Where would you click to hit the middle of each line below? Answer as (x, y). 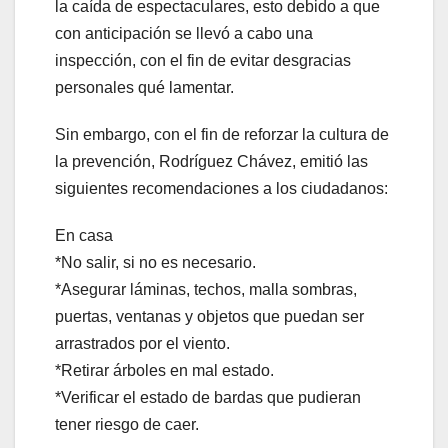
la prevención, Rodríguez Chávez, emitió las (211, 162)
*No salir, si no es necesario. (155, 263)
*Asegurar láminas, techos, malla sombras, (206, 290)
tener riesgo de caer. (127, 425)
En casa (84, 236)
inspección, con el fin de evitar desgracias (203, 61)
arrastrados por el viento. (142, 344)
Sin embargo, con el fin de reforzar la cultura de (222, 135)
